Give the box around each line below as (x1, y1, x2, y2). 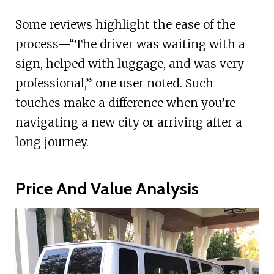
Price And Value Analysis (15, 177, 199, 199)
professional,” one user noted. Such (15, 75, 213, 91)
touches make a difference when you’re (15, 95, 235, 110)
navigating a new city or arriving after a (15, 114, 242, 130)
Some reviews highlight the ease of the (15, 17, 235, 32)
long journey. (15, 134, 89, 149)
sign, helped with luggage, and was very (15, 56, 244, 71)
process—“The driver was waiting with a (15, 36, 245, 51)
